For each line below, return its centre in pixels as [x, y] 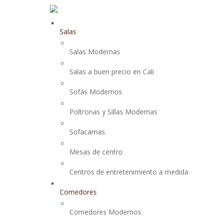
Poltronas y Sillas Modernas [113, 112]
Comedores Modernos [105, 212]
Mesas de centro [96, 152]
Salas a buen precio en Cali [112, 72]
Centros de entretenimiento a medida [129, 172]
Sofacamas [87, 132]
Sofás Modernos [96, 92]
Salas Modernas [95, 52]
